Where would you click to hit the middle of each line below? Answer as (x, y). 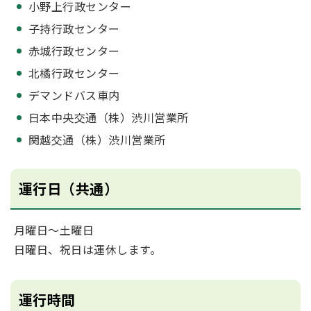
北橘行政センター (74, 73)
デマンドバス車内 (74, 95)
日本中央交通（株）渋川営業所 (109, 118)
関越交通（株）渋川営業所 (97, 140)
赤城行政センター (74, 51)
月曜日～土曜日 (54, 230)
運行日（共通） (69, 189)
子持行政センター (74, 29)
